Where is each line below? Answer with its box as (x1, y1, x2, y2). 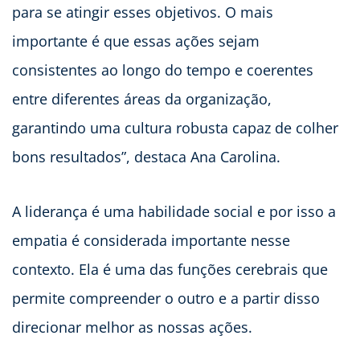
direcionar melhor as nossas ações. (12, 317, 252, 337)
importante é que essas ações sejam (12, 31, 260, 51)
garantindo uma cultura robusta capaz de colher (12, 118, 338, 138)
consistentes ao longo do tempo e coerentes (12, 60, 313, 80)
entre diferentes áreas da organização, (12, 89, 272, 109)
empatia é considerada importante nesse (12, 231, 290, 251)
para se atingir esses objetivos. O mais (12, 2, 273, 22)
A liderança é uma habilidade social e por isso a (12, 202, 336, 222)
